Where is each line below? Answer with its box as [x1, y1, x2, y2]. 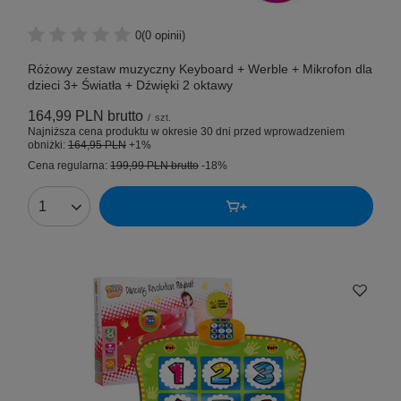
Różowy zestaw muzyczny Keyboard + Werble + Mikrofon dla [28, 62, 372, 77]
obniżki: [28, 139, 68, 152]
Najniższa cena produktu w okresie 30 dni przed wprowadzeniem [28, 125, 345, 139]
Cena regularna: [28, 159, 110, 173]
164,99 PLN [28, 108, 104, 124]
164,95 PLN [68, 139, 126, 152]
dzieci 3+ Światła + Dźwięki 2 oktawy [28, 78, 233, 93]
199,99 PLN [110, 159, 168, 173]
